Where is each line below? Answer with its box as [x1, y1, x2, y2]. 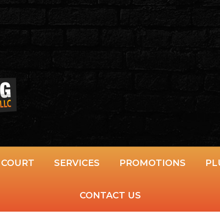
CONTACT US [79, 190, 141, 201]
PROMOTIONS [119, 158, 186, 168]
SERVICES [54, 158, 100, 168]
